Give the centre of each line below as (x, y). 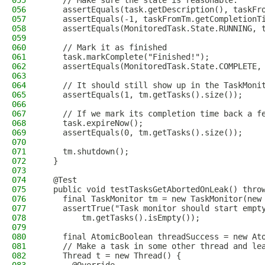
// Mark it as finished (105, 47)
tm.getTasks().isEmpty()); (122, 218)
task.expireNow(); (93, 123)
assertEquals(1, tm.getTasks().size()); (143, 95)
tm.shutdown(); (86, 151)
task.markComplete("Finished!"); (127, 57)
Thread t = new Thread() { (112, 256)
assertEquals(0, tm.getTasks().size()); (143, 132)
